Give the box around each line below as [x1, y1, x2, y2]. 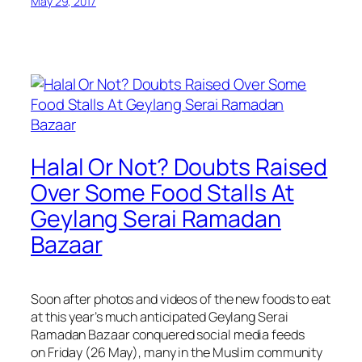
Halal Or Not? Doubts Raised [31, 150, 328, 183]
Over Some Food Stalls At [31, 176, 294, 208]
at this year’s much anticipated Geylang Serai [31, 307, 288, 326]
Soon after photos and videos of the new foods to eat [31, 289, 330, 308]
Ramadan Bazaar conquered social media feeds [31, 325, 305, 343]
